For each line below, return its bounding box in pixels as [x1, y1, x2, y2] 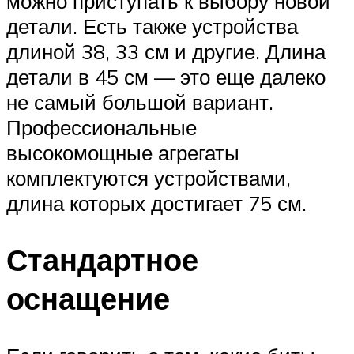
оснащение [6, 279, 170, 318]
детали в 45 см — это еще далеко [6, 63, 326, 89]
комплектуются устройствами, [6, 164, 291, 190]
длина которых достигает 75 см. [6, 190, 307, 216]
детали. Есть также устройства [6, 13, 298, 39]
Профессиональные [6, 114, 197, 140]
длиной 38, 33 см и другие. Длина [6, 38, 326, 64]
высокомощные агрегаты [6, 139, 239, 165]
